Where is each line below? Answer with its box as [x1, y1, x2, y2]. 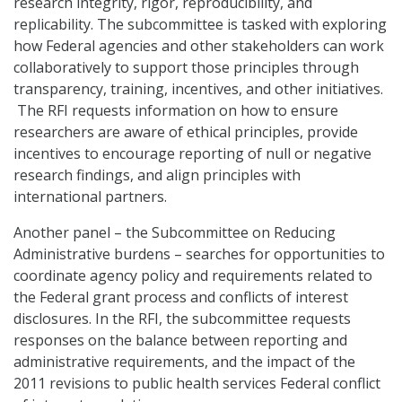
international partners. [13, 187, 167, 207]
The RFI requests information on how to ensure [13, 100, 338, 121]
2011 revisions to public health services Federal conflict [13, 373, 380, 394]
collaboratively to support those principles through [13, 57, 359, 78]
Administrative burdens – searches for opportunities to [13, 244, 385, 265]
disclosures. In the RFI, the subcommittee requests [13, 309, 351, 329]
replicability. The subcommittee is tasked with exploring [13, 14, 387, 35]
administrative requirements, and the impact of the [13, 352, 355, 372]
